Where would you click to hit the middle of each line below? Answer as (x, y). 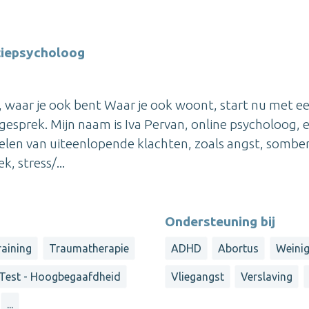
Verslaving (267, 276)
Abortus (239, 249)
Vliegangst (198, 276)
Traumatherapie (89, 249)
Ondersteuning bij (220, 222)
